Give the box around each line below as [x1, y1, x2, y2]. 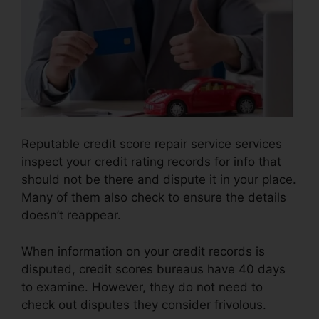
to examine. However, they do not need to [21, 279, 263, 294]
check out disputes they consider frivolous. [21, 297, 266, 312]
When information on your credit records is [21, 244, 265, 258]
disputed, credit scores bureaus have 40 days [21, 261, 286, 276]
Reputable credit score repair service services [21, 137, 282, 152]
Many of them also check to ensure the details [21, 190, 286, 205]
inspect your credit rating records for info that [21, 155, 281, 169]
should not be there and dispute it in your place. [21, 172, 296, 187]
